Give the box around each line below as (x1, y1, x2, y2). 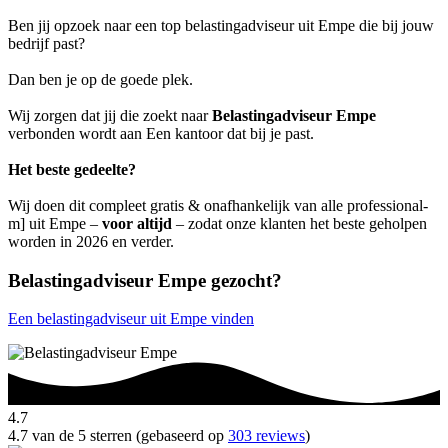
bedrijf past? (8, 34, 85, 52)
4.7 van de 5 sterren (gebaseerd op (8, 427, 228, 445)
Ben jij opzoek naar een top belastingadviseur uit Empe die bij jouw (8, 16, 434, 34)
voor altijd (102, 214, 172, 232)
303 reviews (228, 427, 305, 445)
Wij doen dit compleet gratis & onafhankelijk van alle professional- (8, 196, 428, 214)
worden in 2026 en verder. (8, 232, 174, 250)
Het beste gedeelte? (8, 160, 136, 178)
